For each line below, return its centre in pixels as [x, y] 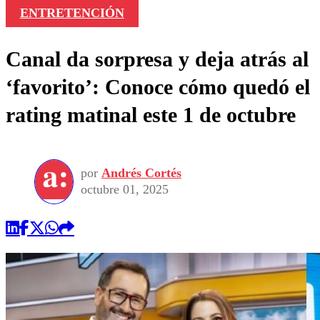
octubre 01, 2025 [125, 190]
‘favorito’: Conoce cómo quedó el [158, 86]
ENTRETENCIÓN [72, 12]
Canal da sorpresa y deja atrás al [157, 59]
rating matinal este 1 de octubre [151, 114]
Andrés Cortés [141, 173]
